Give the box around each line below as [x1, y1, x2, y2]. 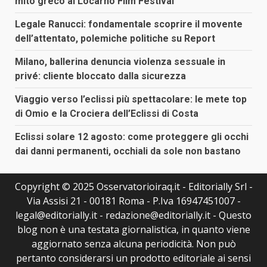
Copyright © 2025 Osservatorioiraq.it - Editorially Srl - [14, 179, 253, 193]
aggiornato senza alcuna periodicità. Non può [31, 237, 236, 250]
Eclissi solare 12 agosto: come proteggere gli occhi [15, 131, 249, 142]
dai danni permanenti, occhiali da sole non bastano [15, 145, 241, 157]
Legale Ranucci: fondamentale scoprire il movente [15, 18, 243, 30]
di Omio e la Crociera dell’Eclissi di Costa [15, 107, 198, 119]
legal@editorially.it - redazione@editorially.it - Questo [15, 208, 252, 222]
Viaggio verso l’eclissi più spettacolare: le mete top [15, 93, 247, 105]
